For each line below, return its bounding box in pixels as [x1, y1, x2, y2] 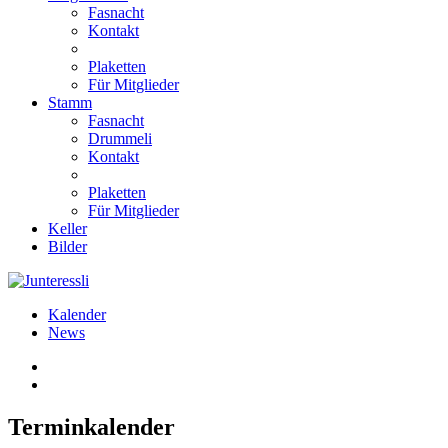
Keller [48, 220, 87, 237]
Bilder [48, 238, 87, 255]
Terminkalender [8, 413, 175, 440]
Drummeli [88, 130, 152, 147]
